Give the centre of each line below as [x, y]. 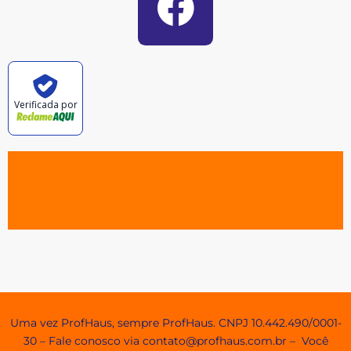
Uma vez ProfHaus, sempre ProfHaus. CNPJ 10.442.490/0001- [175, 322]
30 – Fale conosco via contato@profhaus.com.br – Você [175, 340]
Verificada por [45, 105]
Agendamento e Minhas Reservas [166, 261]
